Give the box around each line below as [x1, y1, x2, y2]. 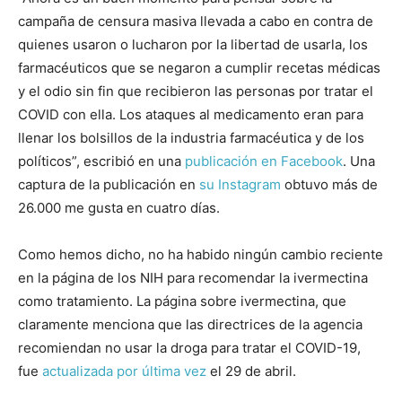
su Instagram [199, 176, 281, 194]
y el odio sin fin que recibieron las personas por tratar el [18, 83, 373, 100]
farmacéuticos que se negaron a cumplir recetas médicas [18, 59, 380, 77]
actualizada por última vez [42, 363, 206, 380]
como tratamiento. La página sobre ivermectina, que [18, 293, 346, 310]
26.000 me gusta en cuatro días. [18, 199, 223, 217]
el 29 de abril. [206, 363, 300, 380]
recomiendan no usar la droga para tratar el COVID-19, [18, 339, 361, 357]
